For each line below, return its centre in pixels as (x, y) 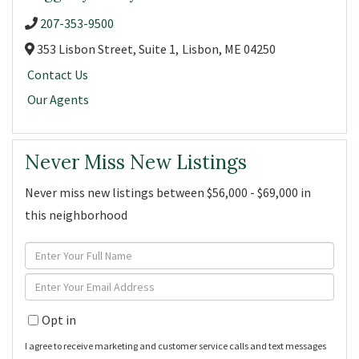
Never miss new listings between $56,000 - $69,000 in (168, 193)
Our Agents (58, 99)
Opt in (59, 320)
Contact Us (58, 75)
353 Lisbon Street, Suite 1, (107, 49)
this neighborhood (76, 215)
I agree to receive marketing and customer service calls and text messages (175, 346)
